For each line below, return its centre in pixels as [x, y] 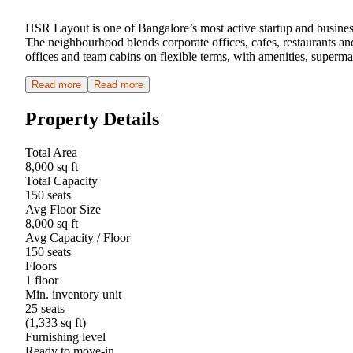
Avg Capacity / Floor [78, 237]
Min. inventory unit [73, 294]
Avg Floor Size [63, 209]
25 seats [45, 308]
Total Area [51, 152]
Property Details [92, 119]
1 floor [42, 280]
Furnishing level [65, 336]
